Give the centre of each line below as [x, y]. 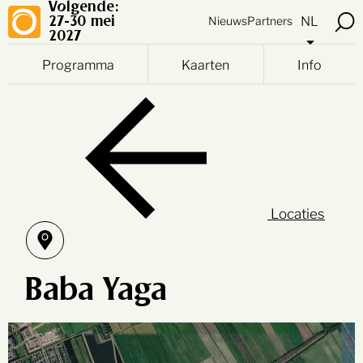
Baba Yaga [96, 291]
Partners [270, 20]
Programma [79, 64]
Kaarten [206, 64]
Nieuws [228, 20]
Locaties [298, 212]
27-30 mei [82, 22]
